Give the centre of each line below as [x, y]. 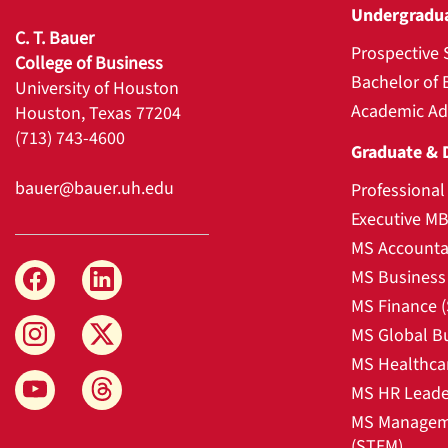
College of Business [89, 63]
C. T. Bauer [54, 38]
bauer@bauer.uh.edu [94, 188]
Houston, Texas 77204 [98, 113]
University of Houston [97, 88]
